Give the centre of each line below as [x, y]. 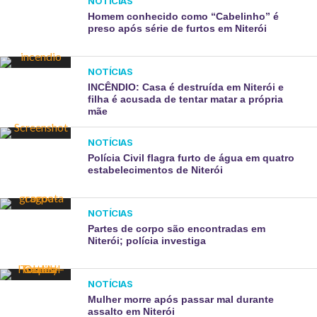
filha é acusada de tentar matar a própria [186, 99]
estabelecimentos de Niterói [156, 170]
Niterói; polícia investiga [147, 241]
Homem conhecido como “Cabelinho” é [184, 16]
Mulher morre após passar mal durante [181, 299]
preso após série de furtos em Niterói [178, 28]
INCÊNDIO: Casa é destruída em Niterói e [186, 87]
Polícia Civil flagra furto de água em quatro [191, 158]
